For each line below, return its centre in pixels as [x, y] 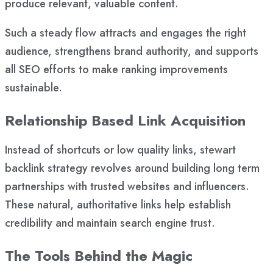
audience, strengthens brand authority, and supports [132, 51]
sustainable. [34, 88]
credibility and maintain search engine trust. [110, 223]
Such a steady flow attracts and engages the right [126, 33]
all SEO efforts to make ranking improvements [116, 70]
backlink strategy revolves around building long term [132, 168]
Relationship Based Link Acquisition [125, 121]
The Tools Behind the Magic [99, 256]
